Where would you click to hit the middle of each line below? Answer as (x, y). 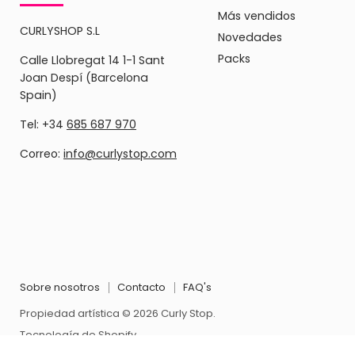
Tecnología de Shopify (78, 335)
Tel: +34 (43, 125)
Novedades (250, 38)
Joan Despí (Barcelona (84, 78)
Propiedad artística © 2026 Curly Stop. (118, 314)
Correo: (42, 154)
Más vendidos (256, 16)
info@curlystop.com (120, 154)
